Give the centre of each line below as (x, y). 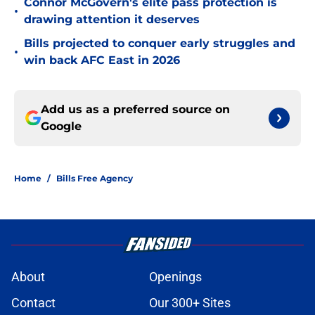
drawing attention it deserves (112, 20)
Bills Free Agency (95, 179)
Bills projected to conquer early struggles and (160, 44)
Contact (33, 303)
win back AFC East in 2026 (102, 60)
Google (61, 127)
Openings (175, 277)
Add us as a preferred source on (135, 110)
